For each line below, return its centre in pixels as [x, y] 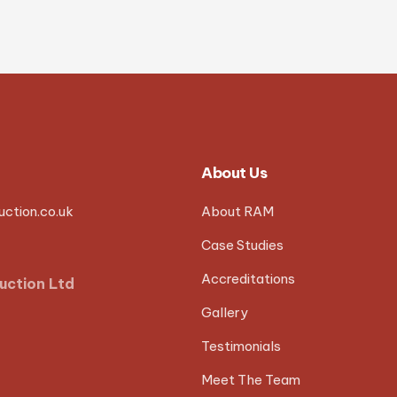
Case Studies [243, 245]
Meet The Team [251, 379]
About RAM [238, 211]
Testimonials [241, 346]
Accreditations [249, 278]
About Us [234, 172]
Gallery [225, 312]
